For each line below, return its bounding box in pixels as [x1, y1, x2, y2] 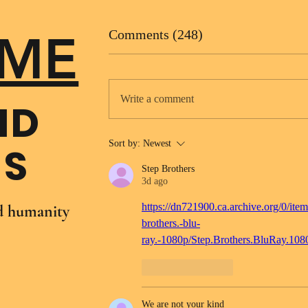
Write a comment [120, 93, 194, 104]
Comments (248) [109, 27, 203, 42]
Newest [143, 138, 171, 148]
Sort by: [109, 138, 140, 148]
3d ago [142, 176, 168, 186]
